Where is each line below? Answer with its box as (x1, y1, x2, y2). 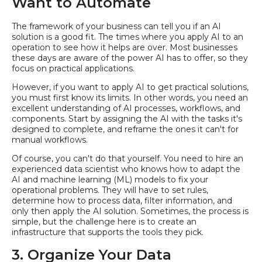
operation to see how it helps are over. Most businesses (12, 42, 237, 53)
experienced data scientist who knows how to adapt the (12, 164, 240, 175)
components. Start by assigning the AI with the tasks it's (12, 113, 242, 125)
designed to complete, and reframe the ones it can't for (12, 124, 239, 135)
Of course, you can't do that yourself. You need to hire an (12, 153, 243, 164)
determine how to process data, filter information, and (12, 195, 232, 206)
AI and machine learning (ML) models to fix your (12, 174, 208, 185)
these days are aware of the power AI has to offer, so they (12, 53, 248, 64)
